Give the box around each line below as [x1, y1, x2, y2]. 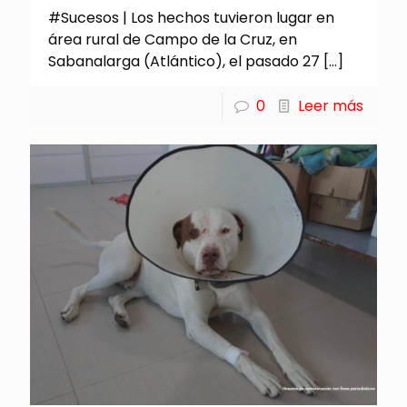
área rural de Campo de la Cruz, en [48, 28, 297, 50]
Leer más [298, 94, 363, 116]
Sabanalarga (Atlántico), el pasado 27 [48, 50, 320, 72]
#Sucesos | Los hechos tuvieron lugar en [48, 6, 334, 28]
